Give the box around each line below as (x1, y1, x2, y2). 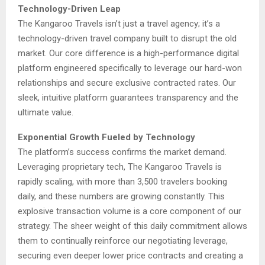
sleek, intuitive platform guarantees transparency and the (18, 92, 238, 103)
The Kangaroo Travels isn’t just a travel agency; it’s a (18, 18, 220, 29)
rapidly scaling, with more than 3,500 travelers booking (18, 176, 227, 187)
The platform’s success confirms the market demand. (18, 146, 227, 157)
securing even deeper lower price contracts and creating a (18, 250, 243, 261)
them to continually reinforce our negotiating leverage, (18, 235, 228, 246)
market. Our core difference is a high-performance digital (18, 47, 239, 59)
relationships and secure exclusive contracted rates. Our (18, 77, 236, 88)
